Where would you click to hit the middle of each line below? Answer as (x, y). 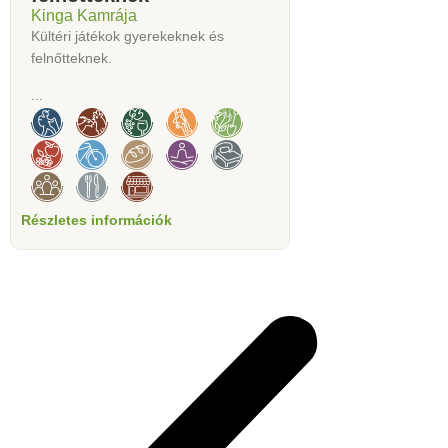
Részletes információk (96, 219)
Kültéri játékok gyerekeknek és (127, 36)
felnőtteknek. (71, 58)
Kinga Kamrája (84, 16)
